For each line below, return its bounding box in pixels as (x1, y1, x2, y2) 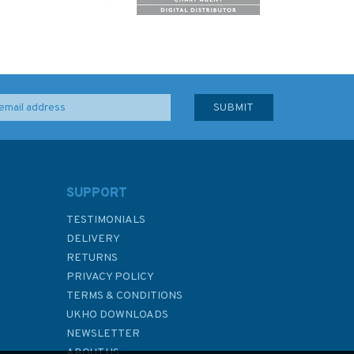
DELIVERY (66, 232, 120, 246)
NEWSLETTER (66, 327, 140, 341)
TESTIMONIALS (66, 213, 145, 227)
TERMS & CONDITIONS (66, 289, 183, 303)
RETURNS (66, 251, 118, 265)
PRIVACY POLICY (66, 270, 154, 284)
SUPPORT (66, 186, 127, 201)
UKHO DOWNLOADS (66, 308, 168, 322)
